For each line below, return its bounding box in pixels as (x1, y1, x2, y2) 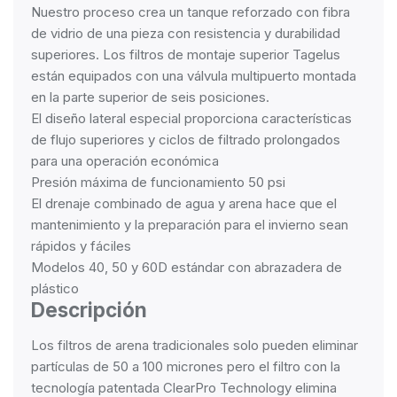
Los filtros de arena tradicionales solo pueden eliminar (31, 337, 358, 354)
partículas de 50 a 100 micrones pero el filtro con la (31, 358, 340, 375)
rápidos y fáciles (31, 237, 131, 254)
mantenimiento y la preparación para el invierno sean (31, 216, 348, 233)
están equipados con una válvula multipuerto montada (31, 67, 356, 84)
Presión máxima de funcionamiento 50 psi (31, 174, 285, 191)
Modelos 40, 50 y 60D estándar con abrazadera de (31, 259, 342, 276)
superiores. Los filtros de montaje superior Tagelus (31, 46, 340, 63)
